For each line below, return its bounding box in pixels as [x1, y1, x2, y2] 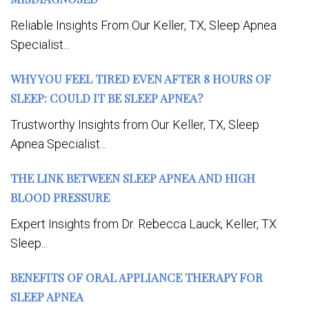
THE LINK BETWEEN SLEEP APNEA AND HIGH [10, 170, 255, 186]
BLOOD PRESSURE [10, 190, 110, 206]
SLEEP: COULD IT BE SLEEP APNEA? [10, 90, 203, 106]
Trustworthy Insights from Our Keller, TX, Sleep [10, 117, 259, 132]
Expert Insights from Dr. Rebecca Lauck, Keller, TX [10, 217, 277, 232]
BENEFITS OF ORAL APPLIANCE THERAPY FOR [10, 270, 263, 286]
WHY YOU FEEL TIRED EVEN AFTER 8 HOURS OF [10, 71, 271, 87]
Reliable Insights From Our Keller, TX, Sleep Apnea [10, 18, 277, 33]
